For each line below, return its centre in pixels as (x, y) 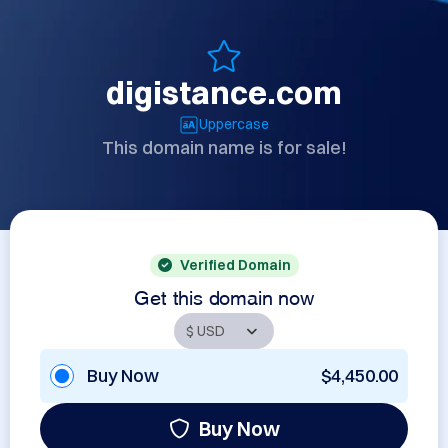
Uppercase (234, 124)
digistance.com (224, 92)
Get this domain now (224, 295)
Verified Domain (235, 265)
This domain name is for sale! (224, 147)
